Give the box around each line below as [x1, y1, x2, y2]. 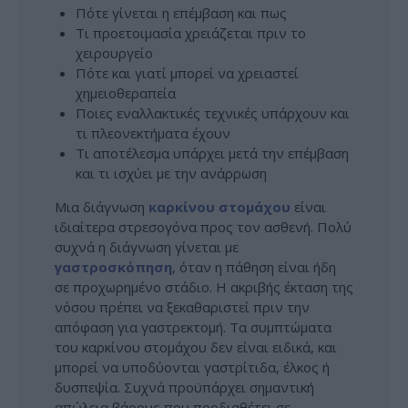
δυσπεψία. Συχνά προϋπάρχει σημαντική [55, 378, 314, 397]
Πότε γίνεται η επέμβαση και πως [75, 4, 287, 23]
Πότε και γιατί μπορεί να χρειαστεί [75, 64, 299, 83]
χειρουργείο [75, 44, 153, 63]
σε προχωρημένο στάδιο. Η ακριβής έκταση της [55, 278, 353, 297]
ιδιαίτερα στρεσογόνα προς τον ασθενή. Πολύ [55, 218, 352, 237]
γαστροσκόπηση [55, 258, 172, 277]
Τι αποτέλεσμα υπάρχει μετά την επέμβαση [75, 144, 349, 163]
